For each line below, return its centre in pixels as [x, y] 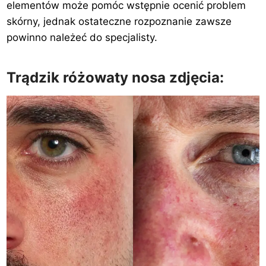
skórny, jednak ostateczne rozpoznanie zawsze [119, 21]
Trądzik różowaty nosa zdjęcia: [115, 77]
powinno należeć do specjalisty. [82, 37]
